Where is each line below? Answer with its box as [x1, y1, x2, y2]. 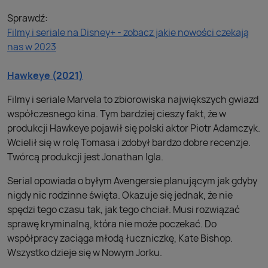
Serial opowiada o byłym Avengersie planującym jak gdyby [7, 174, 257, 187]
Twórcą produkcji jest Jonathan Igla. [7, 150, 163, 163]
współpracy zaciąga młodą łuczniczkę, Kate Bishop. [7, 232, 233, 245]
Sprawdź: [7, 11, 51, 25]
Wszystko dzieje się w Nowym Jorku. [7, 246, 162, 259]
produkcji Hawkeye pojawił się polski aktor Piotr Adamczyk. [7, 121, 260, 135]
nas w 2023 [7, 40, 56, 53]
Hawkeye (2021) [7, 69, 83, 82]
